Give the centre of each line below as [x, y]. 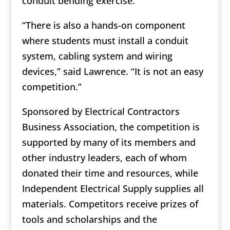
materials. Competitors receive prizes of [110, 204]
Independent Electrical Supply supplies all [113, 189]
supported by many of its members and [109, 142]
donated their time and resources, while [110, 173]
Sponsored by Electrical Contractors [101, 112]
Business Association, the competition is [111, 127]
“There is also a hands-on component [103, 25]
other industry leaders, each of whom [104, 158]
